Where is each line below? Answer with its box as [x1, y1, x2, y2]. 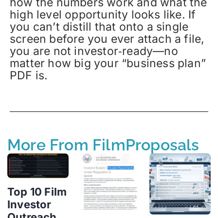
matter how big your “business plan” [10, 56, 206, 70]
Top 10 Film [7, 185, 67, 199]
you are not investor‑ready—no [10, 44, 178, 58]
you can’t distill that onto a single [10, 20, 189, 34]
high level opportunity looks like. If [10, 8, 196, 21]
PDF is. [10, 69, 48, 82]
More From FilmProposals [7, 136, 200, 154]
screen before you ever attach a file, [10, 32, 205, 46]
